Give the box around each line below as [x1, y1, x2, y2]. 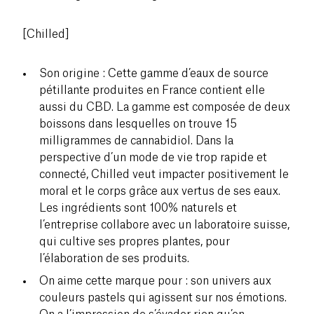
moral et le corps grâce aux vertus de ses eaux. [39, 185, 280, 197]
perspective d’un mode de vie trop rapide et [39, 151, 267, 163]
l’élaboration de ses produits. [39, 252, 189, 264]
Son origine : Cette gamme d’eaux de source [39, 67, 268, 79]
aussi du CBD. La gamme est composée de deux [39, 101, 290, 113]
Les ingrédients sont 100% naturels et [39, 202, 237, 214]
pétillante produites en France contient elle [39, 84, 265, 96]
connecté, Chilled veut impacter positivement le [39, 168, 289, 180]
